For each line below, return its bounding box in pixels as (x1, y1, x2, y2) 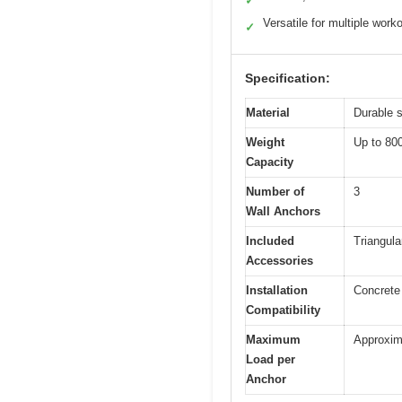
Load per (246, 352, 295, 366)
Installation (246, 283, 308, 297)
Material (246, 105, 290, 119)
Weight (246, 135, 284, 149)
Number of (246, 184, 304, 198)
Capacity (246, 154, 293, 169)
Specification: (245, 70, 330, 85)
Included (246, 233, 294, 248)
